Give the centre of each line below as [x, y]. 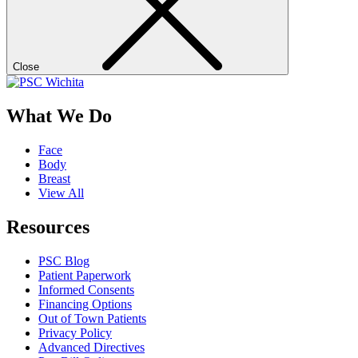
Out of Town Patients [92, 318]
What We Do [59, 115]
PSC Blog [64, 261]
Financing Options [85, 304]
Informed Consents [86, 289]
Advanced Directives [91, 347]
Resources [48, 227]
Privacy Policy [75, 332]
